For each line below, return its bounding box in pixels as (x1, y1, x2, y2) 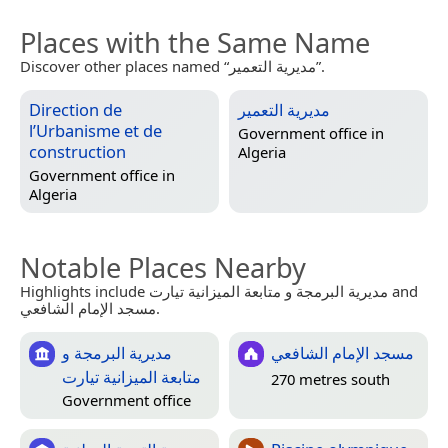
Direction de (29, 98, 122, 122)
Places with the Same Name (20, 24, 370, 62)
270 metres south (271, 368, 390, 389)
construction (29, 140, 126, 164)
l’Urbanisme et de (29, 119, 162, 143)
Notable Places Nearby (20, 249, 306, 287)
